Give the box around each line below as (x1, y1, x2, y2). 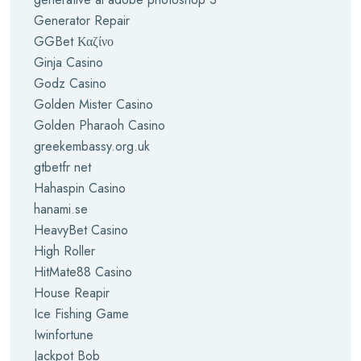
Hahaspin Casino (34, 179, 126, 197)
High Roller (34, 242, 95, 260)
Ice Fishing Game (34, 305, 129, 323)
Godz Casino (34, 74, 106, 93)
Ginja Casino (34, 53, 103, 72)
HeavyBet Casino (34, 221, 128, 239)
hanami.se (34, 200, 88, 218)
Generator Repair (34, 11, 130, 30)
